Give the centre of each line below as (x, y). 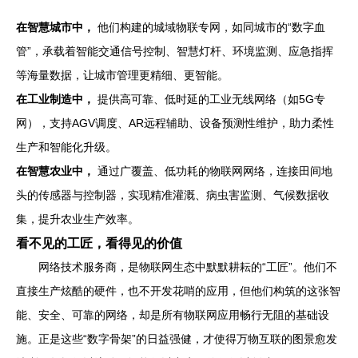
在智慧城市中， (55, 27)
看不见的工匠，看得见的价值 (99, 243)
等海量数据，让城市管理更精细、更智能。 (122, 75)
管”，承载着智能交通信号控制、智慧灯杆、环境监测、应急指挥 (175, 51)
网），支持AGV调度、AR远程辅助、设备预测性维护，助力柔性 (175, 123)
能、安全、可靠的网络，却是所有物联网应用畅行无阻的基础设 (173, 314)
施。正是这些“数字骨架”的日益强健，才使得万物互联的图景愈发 (177, 338)
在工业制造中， (55, 99)
